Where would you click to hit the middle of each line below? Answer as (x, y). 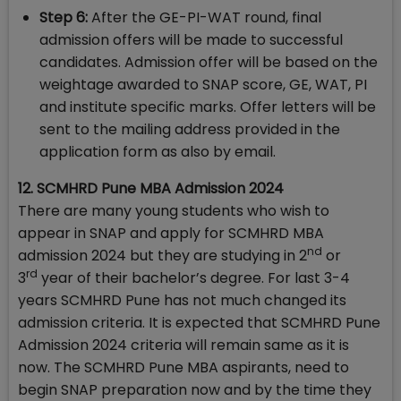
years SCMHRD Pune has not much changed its (182, 301)
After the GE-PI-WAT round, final (205, 18)
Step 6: (64, 18)
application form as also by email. (158, 152)
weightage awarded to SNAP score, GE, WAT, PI (203, 85)
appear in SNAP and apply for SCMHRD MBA (171, 234)
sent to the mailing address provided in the (190, 130)
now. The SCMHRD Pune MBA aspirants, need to (183, 368)
